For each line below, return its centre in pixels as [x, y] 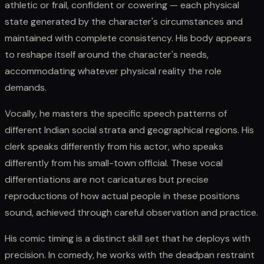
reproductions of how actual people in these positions [122, 196]
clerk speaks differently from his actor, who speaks [114, 146]
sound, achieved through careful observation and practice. [131, 212]
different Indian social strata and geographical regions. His [129, 130]
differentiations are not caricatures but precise [107, 179]
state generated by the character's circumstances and [124, 21]
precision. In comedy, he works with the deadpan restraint [130, 255]
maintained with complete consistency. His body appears [128, 38]
